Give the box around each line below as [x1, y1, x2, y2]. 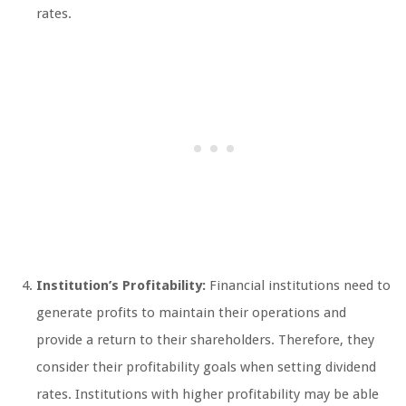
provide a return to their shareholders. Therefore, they [36, 331, 374, 348]
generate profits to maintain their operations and [36, 304, 346, 321]
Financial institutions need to [206, 276, 391, 294]
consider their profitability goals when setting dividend [36, 358, 376, 375]
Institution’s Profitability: [36, 276, 206, 294]
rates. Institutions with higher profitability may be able [36, 385, 379, 402]
